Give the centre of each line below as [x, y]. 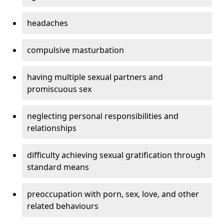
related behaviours [63, 206]
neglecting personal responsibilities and [103, 116]
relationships [52, 128]
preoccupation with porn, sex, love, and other [113, 194]
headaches [47, 23]
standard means [58, 167]
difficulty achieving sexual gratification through [116, 155]
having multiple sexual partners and [95, 77]
